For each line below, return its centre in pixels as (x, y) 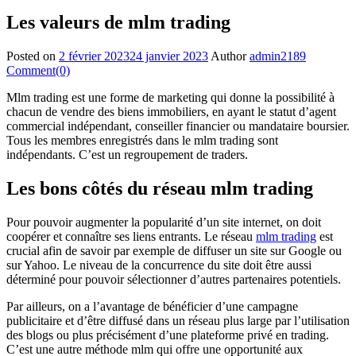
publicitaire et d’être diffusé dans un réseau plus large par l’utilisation (178, 320)
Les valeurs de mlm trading (118, 22)
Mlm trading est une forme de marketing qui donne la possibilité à (170, 97)
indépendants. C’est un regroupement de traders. (129, 154)
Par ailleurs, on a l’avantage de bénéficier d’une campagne (152, 306)
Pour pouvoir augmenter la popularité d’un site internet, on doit (164, 222)
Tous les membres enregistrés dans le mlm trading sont (142, 140)
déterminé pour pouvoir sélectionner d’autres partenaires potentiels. (175, 279)
